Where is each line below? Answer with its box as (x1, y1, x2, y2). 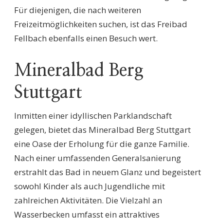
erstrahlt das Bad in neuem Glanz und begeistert (14, 166, 201, 178)
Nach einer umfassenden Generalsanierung (14, 152, 181, 163)
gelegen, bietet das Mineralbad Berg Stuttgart (14, 124, 191, 135)
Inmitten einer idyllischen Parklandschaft (14, 109, 172, 121)
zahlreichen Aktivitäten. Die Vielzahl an (14, 194, 162, 206)
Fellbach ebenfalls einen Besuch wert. (14, 33, 158, 44)
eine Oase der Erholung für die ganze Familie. (14, 138, 189, 149)
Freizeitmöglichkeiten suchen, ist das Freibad (14, 18, 187, 30)
